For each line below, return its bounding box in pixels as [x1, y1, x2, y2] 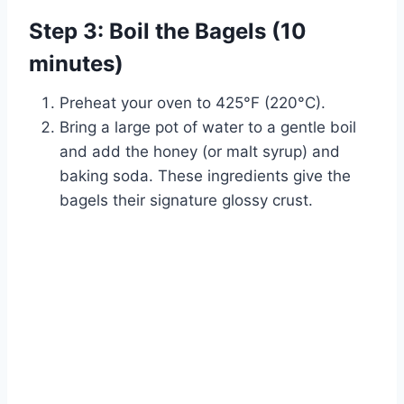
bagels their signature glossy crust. [60, 191, 313, 210]
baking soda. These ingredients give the [60, 167, 351, 186]
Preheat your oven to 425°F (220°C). [60, 94, 326, 113]
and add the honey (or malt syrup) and [60, 142, 340, 161]
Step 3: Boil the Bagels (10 [29, 18, 307, 45]
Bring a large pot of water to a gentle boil [60, 118, 356, 137]
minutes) [29, 50, 124, 78]
